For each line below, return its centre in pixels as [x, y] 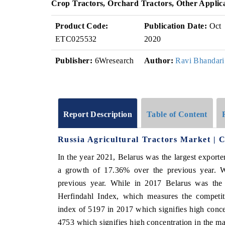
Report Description [98, 114]
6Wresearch [113, 61]
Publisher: [74, 61]
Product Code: [82, 26]
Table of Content [177, 114]
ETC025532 [76, 39]
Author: [159, 61]
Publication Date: [176, 26]
